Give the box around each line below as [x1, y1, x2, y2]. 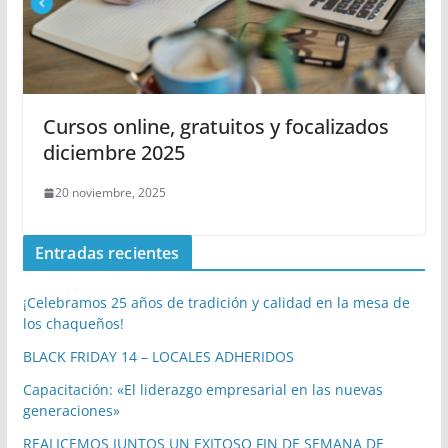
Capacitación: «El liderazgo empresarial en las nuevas [22, 380, 383, 400]
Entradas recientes [34, 242, 180, 265]
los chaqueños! [22, 314, 124, 334]
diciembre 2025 [42, 139, 185, 167]
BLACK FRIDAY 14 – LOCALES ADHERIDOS [22, 347, 294, 367]
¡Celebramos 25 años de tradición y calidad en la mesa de [22, 293, 410, 313]
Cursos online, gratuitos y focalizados [42, 113, 389, 141]
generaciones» [22, 401, 120, 421]
